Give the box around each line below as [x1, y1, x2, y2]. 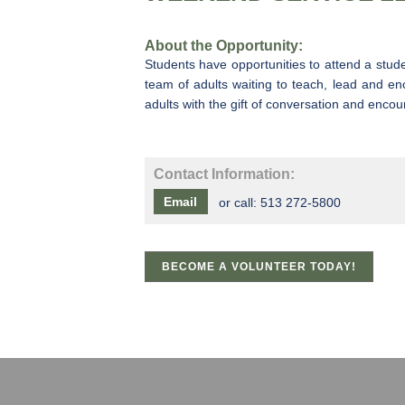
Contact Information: [153, 166, 295, 183]
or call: [218, 195, 260, 211]
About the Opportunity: [144, 38, 303, 54]
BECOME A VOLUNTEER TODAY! [161, 260, 356, 274]
